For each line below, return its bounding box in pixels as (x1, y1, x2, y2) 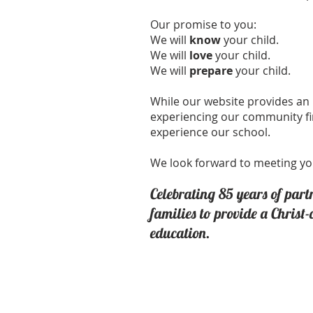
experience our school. (150, 124, 273, 140)
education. (150, 224, 210, 242)
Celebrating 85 (150, 184, 237, 203)
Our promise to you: (150, 17, 256, 32)
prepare (189, 63, 233, 78)
